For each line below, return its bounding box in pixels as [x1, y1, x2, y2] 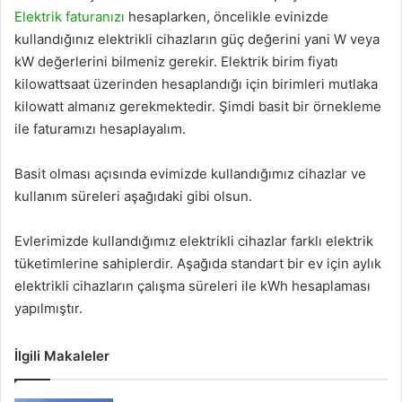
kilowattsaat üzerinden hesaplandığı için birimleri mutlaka [14, 74, 378, 92]
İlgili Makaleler [14, 346, 109, 364]
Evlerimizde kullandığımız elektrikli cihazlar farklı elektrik [14, 232, 373, 249]
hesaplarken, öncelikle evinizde [125, 7, 328, 25]
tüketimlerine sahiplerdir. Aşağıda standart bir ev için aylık [14, 254, 381, 272]
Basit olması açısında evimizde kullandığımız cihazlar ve [14, 164, 366, 182]
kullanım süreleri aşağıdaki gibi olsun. [14, 187, 252, 205]
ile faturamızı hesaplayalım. [14, 119, 186, 137]
